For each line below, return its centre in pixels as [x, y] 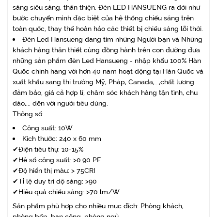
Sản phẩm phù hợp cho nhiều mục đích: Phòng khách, [98, 206]
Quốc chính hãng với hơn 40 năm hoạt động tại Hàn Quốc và [108, 71]
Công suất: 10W [47, 128]
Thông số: [28, 114]
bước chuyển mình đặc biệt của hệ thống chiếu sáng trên [103, 18]
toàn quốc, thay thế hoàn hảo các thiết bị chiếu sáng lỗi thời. [108, 29]
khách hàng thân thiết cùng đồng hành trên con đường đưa [106, 50]
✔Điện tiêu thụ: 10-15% [48, 149]
